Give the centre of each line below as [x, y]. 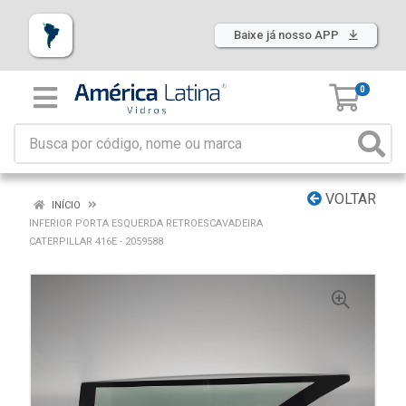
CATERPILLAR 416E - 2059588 [96, 242]
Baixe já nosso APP [288, 35]
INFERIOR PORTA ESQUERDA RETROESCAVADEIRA [146, 223]
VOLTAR [349, 199]
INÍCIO [65, 205]
